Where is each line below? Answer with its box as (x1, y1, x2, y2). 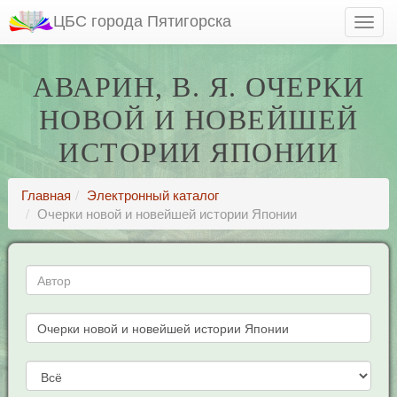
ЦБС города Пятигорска (53, 8, 231, 31)
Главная (20, 185, 71, 204)
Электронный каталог (86, 185, 219, 204)
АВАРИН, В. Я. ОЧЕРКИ (33, 71, 364, 103)
